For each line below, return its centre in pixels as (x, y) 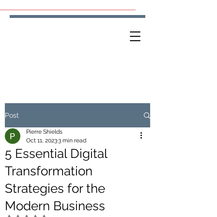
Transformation (49, 171)
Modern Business (55, 206)
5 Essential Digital (56, 154)
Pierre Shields (44, 132)
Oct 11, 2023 (42, 140)
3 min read (72, 140)
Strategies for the (55, 188)
